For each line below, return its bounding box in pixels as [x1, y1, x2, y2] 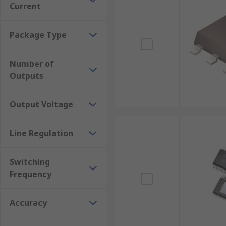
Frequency [10, 168, 51, 180]
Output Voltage [10, 99, 73, 110]
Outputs [10, 70, 43, 81]
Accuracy [10, 197, 47, 208]
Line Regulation [10, 128, 73, 139]
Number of [10, 58, 54, 69]
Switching [10, 156, 50, 167]
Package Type [10, 29, 67, 40]
